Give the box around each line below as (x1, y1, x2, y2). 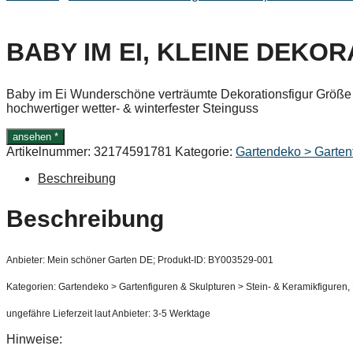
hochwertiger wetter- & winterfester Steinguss (6, 102, 258, 116)
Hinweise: (6, 332, 62, 346)
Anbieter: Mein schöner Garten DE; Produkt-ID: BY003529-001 (6, 254, 273, 266)
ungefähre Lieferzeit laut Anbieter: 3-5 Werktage (6, 307, 210, 319)
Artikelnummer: (6, 145, 94, 159)
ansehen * (13, 131, 58, 143)
